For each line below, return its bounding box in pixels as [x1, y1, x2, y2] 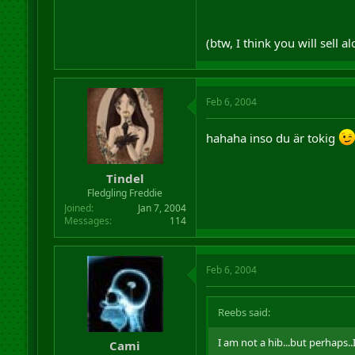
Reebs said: [217, 304, 270, 319]
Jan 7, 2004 [137, 200, 186, 215]
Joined [63, 200, 91, 215]
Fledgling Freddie [87, 185, 163, 200]
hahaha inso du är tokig [205, 130, 338, 146]
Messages [63, 213, 109, 227]
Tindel [105, 170, 144, 186]
